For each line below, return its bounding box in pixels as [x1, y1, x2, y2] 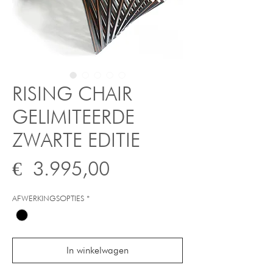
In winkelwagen [66, 244, 129, 256]
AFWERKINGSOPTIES [12, 193, 84, 203]
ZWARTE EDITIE [12, 127, 140, 152]
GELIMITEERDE [12, 104, 135, 129]
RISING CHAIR [12, 81, 132, 105]
